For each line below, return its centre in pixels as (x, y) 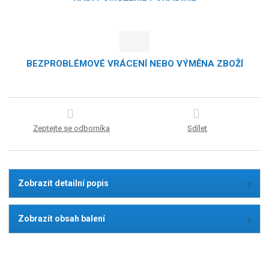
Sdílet (198, 128)
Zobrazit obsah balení (62, 218)
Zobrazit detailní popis (64, 183)
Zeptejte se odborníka (72, 128)
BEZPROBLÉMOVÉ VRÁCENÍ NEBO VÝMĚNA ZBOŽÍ (134, 63)
